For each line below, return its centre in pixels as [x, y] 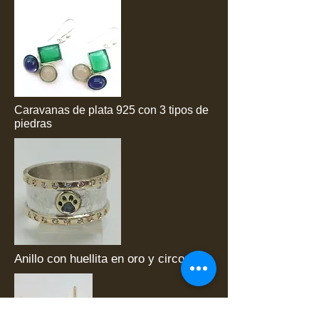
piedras [35, 123]
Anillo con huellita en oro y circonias [114, 258]
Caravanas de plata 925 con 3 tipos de [111, 110]
